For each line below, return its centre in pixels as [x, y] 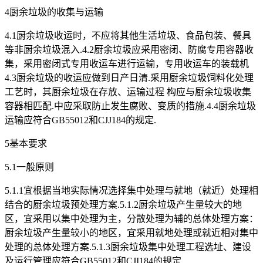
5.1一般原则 [29, 167]
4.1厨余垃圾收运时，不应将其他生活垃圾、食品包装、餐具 [128, 36]
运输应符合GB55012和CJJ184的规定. [80, 120]
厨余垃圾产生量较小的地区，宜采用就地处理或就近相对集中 [131, 233]
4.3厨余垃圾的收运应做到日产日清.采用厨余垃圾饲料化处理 [129, 78]
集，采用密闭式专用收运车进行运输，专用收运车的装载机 [127, 64]
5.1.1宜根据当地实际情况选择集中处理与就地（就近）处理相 [131, 191]
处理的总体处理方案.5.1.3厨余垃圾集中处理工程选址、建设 [128, 247]
